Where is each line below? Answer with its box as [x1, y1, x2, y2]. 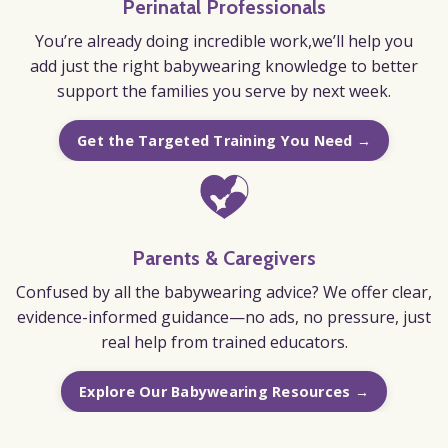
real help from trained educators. [100, 330, 348, 353]
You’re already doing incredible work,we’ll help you [35, 29, 413, 52]
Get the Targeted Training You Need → [77, 130, 371, 150]
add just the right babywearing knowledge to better [30, 54, 418, 77]
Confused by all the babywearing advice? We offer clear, [16, 280, 432, 303]
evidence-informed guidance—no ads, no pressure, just [17, 305, 431, 328]
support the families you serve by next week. [57, 79, 391, 102]
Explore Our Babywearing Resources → [79, 381, 369, 401]
